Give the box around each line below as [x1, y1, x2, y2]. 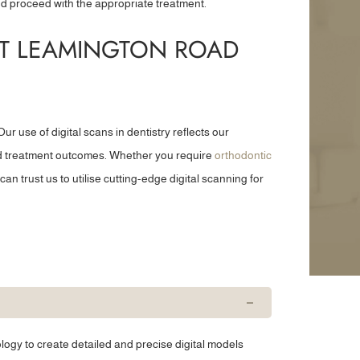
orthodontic [215, 149, 272, 162]
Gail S [252, 63, 284, 76]
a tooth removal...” [223, 14, 313, 27]
